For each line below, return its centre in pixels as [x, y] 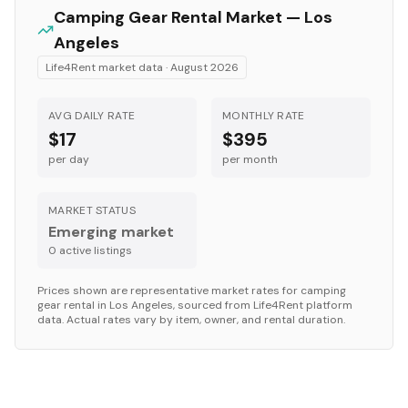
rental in [85, 305]
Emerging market [111, 232]
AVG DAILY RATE [92, 116]
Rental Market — [236, 17]
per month [250, 159]
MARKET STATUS [92, 210]
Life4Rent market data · [108, 67]
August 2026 [204, 67]
